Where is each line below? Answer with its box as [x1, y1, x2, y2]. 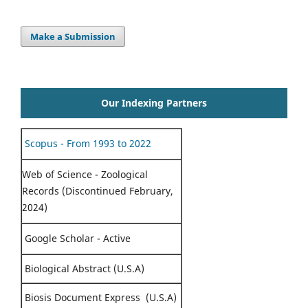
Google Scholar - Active [22, 232, 131, 245]
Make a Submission [30, 30, 116, 43]
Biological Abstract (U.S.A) [22, 262, 144, 276]
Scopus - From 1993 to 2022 [22, 137, 151, 151]
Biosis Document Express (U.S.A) [22, 291, 177, 305]
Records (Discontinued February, [22, 184, 173, 198]
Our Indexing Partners [101, 96, 207, 110]
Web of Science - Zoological [22, 168, 148, 181]
